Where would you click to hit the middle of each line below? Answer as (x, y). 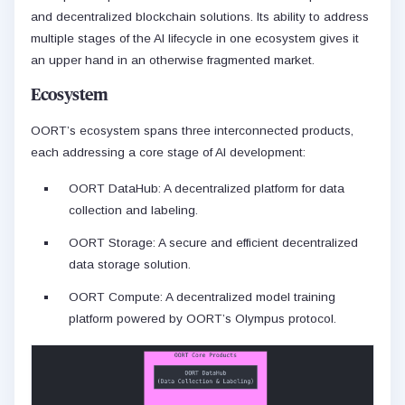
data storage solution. (130, 264)
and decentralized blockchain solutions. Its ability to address (200, 16)
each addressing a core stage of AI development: (168, 152)
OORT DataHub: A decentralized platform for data (207, 188)
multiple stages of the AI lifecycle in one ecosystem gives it (195, 38)
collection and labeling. (133, 210)
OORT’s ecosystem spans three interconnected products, (192, 130)
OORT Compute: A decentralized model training (202, 297)
